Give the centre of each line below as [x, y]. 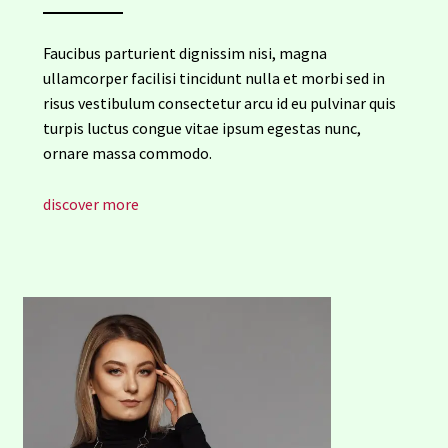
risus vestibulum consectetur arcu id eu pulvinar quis [219, 103]
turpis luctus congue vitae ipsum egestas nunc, [201, 128]
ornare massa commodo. [127, 153]
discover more [90, 204]
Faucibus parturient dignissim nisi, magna [184, 53]
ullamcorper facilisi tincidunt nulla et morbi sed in [213, 78]
